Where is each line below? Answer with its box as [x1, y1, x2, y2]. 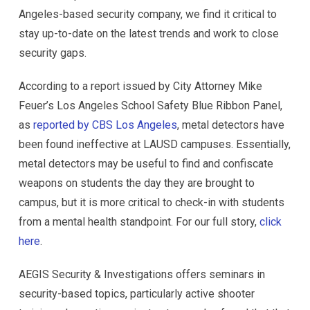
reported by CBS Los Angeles [33, 118, 177, 132]
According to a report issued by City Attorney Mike [19, 80, 262, 93]
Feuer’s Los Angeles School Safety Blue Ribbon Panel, [19, 99, 282, 113]
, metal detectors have [177, 118, 284, 132]
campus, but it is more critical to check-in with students [19, 196, 284, 210]
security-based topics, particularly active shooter [19, 287, 255, 301]
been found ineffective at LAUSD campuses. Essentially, [19, 138, 291, 152]
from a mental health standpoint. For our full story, [19, 215, 259, 229]
